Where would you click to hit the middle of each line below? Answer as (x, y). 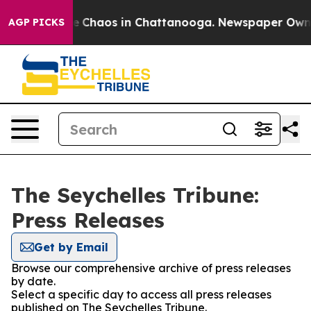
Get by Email (71, 247)
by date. (33, 281)
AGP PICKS (36, 22)
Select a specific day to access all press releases (141, 294)
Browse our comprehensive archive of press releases (151, 268)
